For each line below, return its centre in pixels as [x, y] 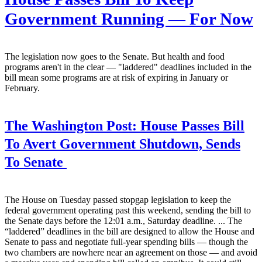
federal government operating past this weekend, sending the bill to [128, 210]
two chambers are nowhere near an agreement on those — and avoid [131, 252]
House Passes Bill [191, 125]
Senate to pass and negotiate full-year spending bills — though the [126, 242]
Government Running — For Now [129, 19]
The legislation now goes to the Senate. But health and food [115, 56]
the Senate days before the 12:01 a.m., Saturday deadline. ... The [123, 220]
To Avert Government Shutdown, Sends [123, 144]
